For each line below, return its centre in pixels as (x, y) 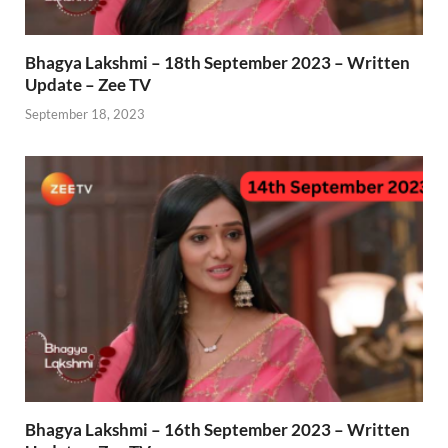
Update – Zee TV (88, 85)
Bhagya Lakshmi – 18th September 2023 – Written (217, 63)
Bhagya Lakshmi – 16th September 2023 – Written (217, 429)
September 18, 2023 (85, 113)
